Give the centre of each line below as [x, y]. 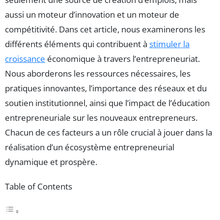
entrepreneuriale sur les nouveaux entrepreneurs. [101, 118]
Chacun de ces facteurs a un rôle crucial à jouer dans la [109, 133]
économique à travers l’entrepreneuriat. [123, 59]
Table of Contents [39, 187]
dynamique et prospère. [51, 162]
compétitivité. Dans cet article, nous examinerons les [105, 29]
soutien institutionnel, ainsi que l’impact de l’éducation [107, 103]
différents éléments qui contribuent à [77, 44]
